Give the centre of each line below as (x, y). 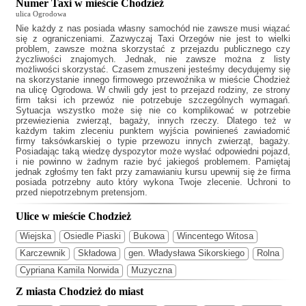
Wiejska (36, 236)
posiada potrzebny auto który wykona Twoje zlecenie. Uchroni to (153, 182)
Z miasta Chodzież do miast (80, 291)
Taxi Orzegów (186, 39)
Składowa (97, 253)
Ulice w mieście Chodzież (73, 216)
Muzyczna (152, 270)
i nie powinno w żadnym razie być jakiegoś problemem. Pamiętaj (153, 162)
